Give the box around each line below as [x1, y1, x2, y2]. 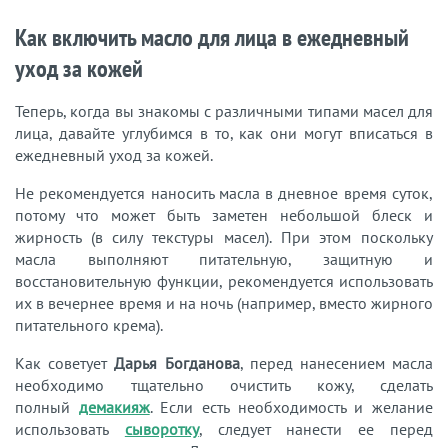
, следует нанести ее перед [198, 419, 434, 440]
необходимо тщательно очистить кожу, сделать [15, 375, 433, 396]
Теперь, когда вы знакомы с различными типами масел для [15, 101, 433, 122]
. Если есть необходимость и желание [149, 397, 434, 418]
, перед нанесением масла [239, 353, 434, 374]
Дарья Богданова [114, 353, 240, 374]
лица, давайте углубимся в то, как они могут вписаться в [15, 123, 433, 144]
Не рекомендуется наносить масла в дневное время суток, [15, 183, 433, 204]
